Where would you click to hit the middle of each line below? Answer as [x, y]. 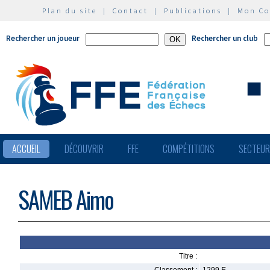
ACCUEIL [26, 149]
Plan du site [70, 11]
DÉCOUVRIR [84, 149]
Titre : [188, 256]
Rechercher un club [225, 38]
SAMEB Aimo [66, 199]
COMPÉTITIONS [189, 149]
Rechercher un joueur [43, 38]
